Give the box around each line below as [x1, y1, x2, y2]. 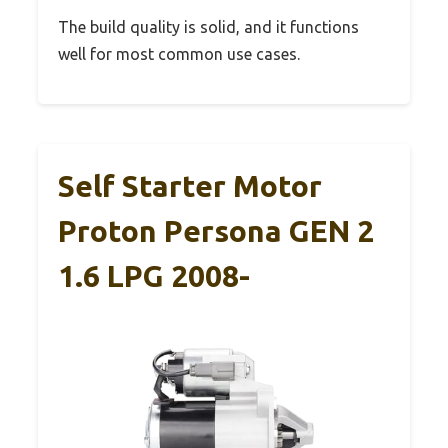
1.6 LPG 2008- [58, 258, 250, 293]
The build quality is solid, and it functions [58, 17, 359, 36]
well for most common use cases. [58, 44, 300, 63]
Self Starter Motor [58, 168, 322, 203]
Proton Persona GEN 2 [58, 213, 374, 248]
